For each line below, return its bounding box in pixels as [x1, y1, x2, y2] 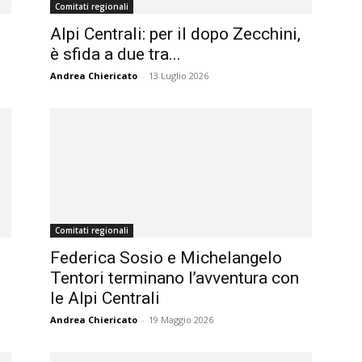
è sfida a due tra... [50, 44, 181, 64]
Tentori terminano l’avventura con [50, 268, 299, 288]
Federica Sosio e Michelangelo [50, 248, 282, 267]
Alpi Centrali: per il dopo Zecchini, [50, 24, 301, 44]
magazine [180, 5, 227, 20]
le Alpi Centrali [50, 288, 160, 308]
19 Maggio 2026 [149, 314, 213, 326]
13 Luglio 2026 [149, 69, 208, 82]
